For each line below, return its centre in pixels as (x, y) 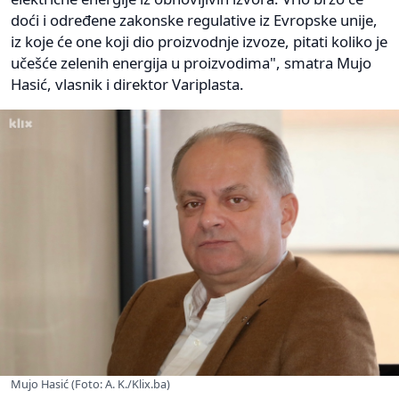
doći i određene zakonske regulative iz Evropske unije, (194, 20)
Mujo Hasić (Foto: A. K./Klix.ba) (90, 383)
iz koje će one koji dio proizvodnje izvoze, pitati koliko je (199, 42)
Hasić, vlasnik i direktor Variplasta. (127, 85)
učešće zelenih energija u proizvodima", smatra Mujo (191, 63)
